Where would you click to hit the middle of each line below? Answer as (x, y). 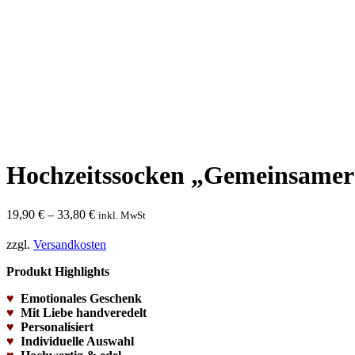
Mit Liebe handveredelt (84, 312)
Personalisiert (57, 326)
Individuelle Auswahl (77, 341)
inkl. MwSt (122, 215)
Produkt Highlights (58, 271)
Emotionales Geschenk (81, 298)
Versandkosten (70, 244)
